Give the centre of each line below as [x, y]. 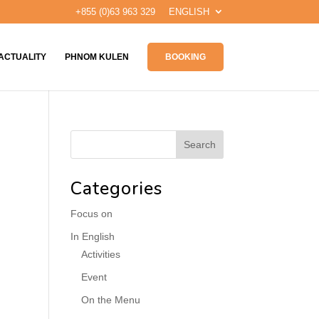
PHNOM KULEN [96, 57]
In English [92, 236]
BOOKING [185, 57]
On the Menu [110, 300]
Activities [100, 254]
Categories [116, 189]
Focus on [91, 214]
